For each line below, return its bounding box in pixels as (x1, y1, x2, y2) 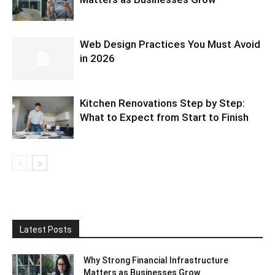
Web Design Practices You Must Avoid (80, 38, 260, 51)
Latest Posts (20, 225, 72, 235)
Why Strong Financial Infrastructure (83, 255, 228, 266)
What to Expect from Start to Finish (80, 111, 249, 124)
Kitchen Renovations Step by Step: (80, 97, 245, 110)
